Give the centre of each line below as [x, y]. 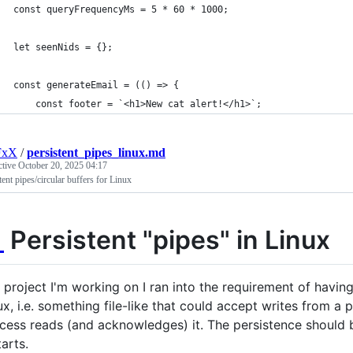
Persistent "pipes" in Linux [167, 240]
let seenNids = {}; [63, 47]
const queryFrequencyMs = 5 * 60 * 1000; [121, 9]
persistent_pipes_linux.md [96, 152]
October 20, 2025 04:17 [63, 165]
